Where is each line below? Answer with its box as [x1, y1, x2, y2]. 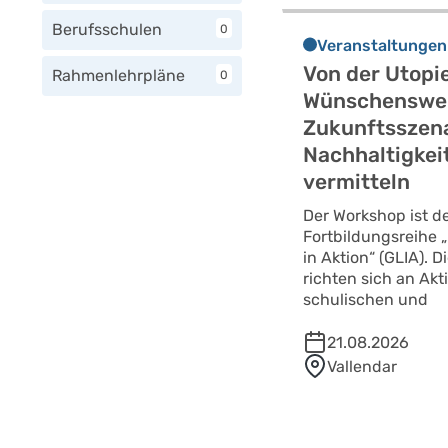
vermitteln [303, 169, 410, 195]
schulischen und [303, 290, 428, 310]
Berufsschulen [52, 20, 162, 39]
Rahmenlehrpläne [52, 66, 185, 85]
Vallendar [327, 357, 397, 377]
